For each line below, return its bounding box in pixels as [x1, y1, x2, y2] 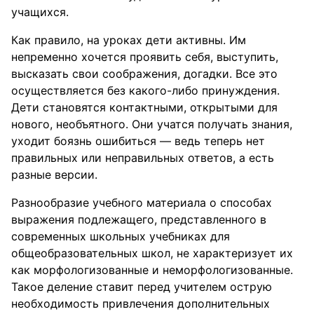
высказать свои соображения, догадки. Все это [11, 67, 278, 81]
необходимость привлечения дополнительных [11, 296, 270, 310]
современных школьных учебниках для [11, 229, 230, 243]
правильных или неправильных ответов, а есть [11, 151, 274, 165]
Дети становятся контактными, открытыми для [11, 100, 278, 114]
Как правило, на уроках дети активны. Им [11, 33, 246, 47]
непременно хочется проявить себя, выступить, [11, 50, 278, 64]
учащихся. [11, 5, 69, 19]
